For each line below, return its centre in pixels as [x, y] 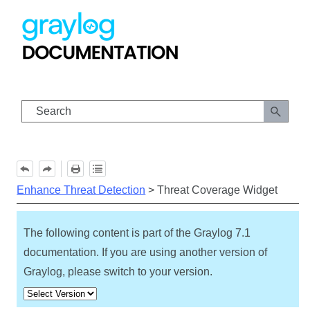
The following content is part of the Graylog [130, 233]
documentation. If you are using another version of [146, 253]
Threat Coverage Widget [218, 190]
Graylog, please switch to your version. [118, 272]
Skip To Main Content [165, 19]
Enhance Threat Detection [81, 190]
